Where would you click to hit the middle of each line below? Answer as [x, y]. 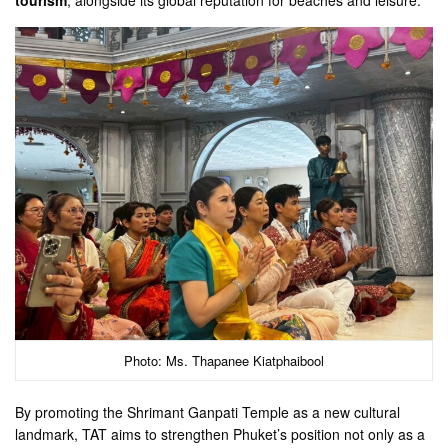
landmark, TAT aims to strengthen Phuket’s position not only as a [220, 434]
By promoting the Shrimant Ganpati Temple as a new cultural [208, 412]
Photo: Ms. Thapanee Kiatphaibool [224, 361]
